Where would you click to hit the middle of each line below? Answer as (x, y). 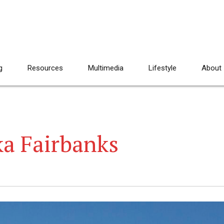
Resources (45, 68)
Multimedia (106, 68)
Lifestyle (162, 68)
